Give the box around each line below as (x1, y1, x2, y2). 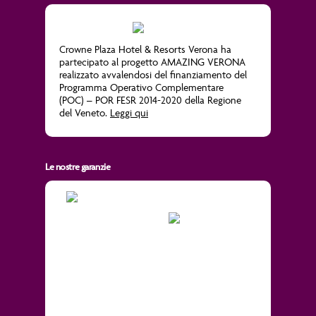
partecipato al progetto (59, 55, 161, 68)
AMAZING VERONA (161, 55, 245, 68)
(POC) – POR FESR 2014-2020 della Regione (59, 93, 241, 106)
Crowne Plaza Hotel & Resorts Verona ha (59, 42, 231, 55)
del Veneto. (59, 106, 110, 119)
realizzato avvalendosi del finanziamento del (59, 68, 247, 80)
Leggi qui (110, 106, 148, 119)
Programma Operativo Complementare (59, 80, 224, 93)
